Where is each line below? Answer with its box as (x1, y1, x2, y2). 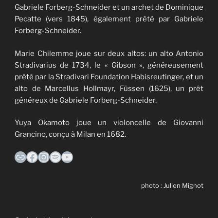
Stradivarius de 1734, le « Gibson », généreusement (15, 60, 203, 70)
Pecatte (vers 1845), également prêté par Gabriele (15, 15, 203, 24)
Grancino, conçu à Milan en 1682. (15, 130, 126, 139)
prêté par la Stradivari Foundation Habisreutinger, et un (15, 72, 203, 81)
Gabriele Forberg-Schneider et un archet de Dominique (15, 3, 203, 12)
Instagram (37, 149, 92, 163)
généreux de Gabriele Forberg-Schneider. (15, 95, 157, 105)
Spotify (49, 149, 88, 163)
